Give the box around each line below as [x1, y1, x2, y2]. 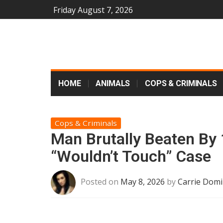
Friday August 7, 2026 [53, 4, 133, 15]
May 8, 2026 [120, 176, 165, 188]
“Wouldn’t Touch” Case [51, 147, 211, 166]
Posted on [81, 176, 120, 188]
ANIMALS [96, 79, 130, 88]
